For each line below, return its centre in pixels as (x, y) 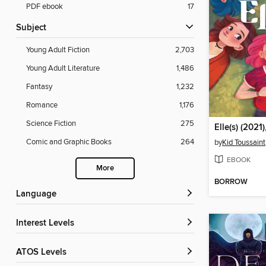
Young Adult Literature (63, 69)
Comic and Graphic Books (69, 142)
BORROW (231, 182)
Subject (34, 28)
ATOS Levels (44, 253)
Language (39, 194)
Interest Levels (46, 224)
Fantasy (39, 87)
